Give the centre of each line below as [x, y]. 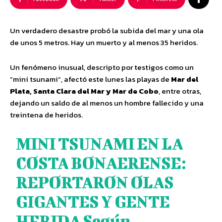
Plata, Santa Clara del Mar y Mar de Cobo [84, 91]
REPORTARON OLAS [95, 182]
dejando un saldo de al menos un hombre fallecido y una [107, 103]
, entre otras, [180, 91]
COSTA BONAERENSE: [101, 163]
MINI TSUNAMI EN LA [100, 143]
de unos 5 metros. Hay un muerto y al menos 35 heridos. [104, 42]
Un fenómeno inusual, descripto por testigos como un [102, 67]
